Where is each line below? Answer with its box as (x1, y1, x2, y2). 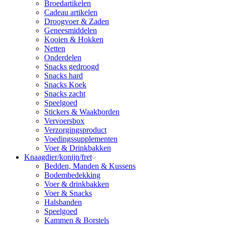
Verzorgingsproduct (44, 126, 106, 135)
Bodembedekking (44, 171, 100, 180)
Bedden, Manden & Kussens (44, 162, 136, 171)
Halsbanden (44, 198, 82, 207)
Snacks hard (44, 71, 83, 80)
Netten (44, 44, 65, 53)
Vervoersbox (44, 117, 84, 126)
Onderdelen (44, 53, 81, 62)
